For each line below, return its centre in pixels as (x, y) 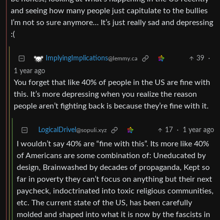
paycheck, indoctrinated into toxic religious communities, (115, 191)
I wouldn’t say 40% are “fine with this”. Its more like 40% (113, 144)
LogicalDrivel (57, 130)
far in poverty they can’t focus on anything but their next (114, 179)
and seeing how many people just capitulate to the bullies (109, 11)
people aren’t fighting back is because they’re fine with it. (111, 106)
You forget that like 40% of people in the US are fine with (112, 83)
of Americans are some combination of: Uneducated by (111, 156)
